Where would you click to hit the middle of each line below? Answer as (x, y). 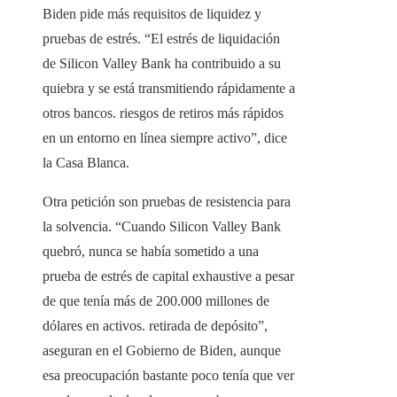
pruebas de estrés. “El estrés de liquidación (161, 39)
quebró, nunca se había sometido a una (151, 252)
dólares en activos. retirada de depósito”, (155, 326)
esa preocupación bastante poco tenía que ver (168, 376)
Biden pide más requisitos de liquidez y (152, 14)
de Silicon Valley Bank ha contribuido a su (162, 64)
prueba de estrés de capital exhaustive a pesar (168, 276)
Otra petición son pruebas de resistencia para (167, 202)
